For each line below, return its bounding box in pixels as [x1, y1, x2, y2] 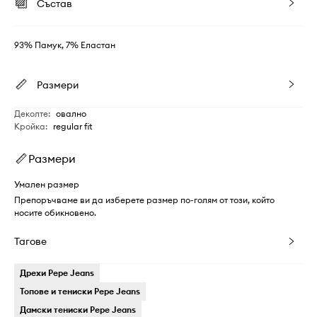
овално [56, 108, 86, 119]
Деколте [14, 108, 48, 119]
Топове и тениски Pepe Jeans [20, 285, 140, 296]
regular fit [53, 120, 93, 132]
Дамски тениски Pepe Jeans [20, 304, 136, 315]
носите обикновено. [14, 207, 96, 218]
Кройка [14, 120, 45, 132]
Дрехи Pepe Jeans [20, 267, 94, 278]
